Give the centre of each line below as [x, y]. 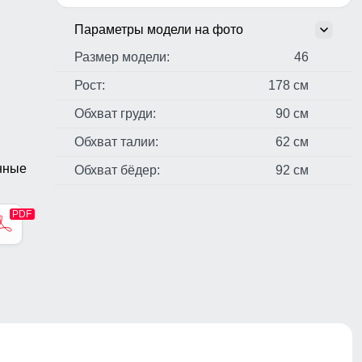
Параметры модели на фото [159, 30]
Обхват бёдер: [117, 170]
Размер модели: [122, 57]
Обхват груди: [115, 114]
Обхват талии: [116, 142]
